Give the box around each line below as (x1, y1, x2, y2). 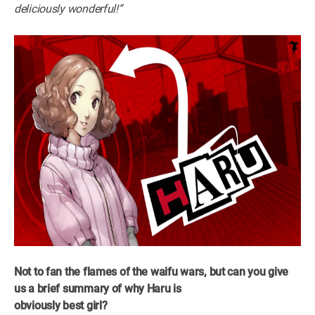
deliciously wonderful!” (14, 1, 122, 15)
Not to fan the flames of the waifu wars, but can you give (14, 264, 289, 278)
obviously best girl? (14, 298, 108, 312)
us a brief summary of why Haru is (14, 281, 181, 295)
